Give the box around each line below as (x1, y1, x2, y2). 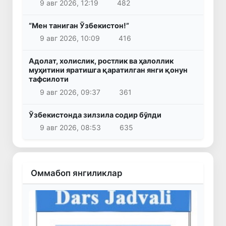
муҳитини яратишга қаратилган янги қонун (29, 66, 188, 75)
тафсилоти (29, 75, 69, 84)
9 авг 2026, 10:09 (39, 34, 100, 43)
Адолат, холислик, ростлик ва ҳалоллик (29, 56, 174, 66)
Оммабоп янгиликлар (31, 168, 122, 179)
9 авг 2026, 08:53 (39, 123, 101, 132)
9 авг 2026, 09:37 (39, 87, 100, 96)
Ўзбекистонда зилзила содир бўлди (29, 110, 161, 119)
